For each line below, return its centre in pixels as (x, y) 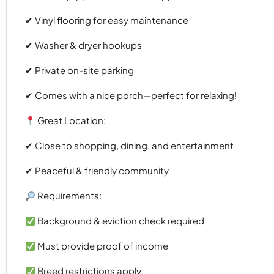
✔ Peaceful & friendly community (97, 171)
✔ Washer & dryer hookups (83, 45)
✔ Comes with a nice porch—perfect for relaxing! (131, 95)
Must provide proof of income (102, 246)
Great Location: (71, 120)
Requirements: (69, 196)
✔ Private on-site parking (80, 70)
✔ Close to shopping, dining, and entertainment (129, 146)
